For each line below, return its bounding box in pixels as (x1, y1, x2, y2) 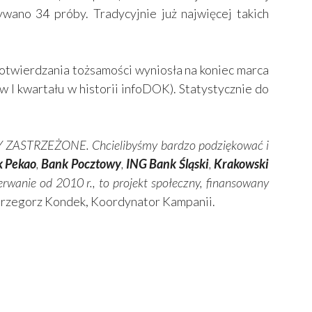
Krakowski (214, 156, 270, 172)
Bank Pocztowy (41, 156, 121, 172)
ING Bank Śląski (126, 156, 209, 172)
